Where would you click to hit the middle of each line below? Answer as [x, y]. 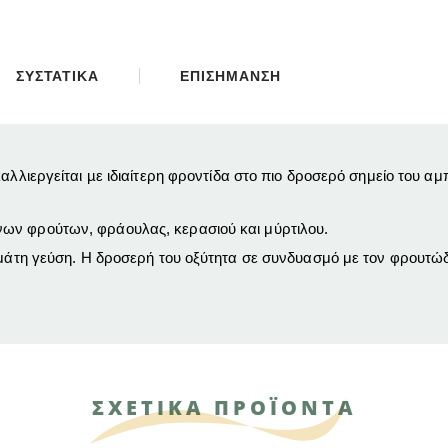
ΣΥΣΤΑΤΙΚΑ [57, 76]
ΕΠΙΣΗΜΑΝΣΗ [231, 76]
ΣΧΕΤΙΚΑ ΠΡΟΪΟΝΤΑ [224, 408]
